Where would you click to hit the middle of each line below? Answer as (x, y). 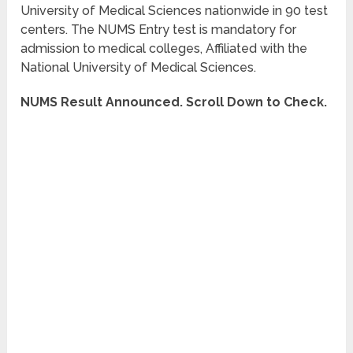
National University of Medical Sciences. (139, 68)
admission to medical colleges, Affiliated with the (164, 49)
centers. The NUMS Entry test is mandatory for (159, 30)
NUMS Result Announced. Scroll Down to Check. (174, 102)
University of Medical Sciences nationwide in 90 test (175, 11)
